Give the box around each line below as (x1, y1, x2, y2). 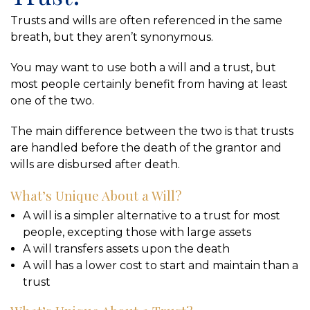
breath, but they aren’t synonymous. (10, 30, 213, 44)
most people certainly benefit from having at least (10, 77, 288, 91)
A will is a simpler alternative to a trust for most (22, 208, 280, 222)
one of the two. (10, 93, 94, 107)
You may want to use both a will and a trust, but (10, 60, 276, 74)
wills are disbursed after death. (10, 157, 180, 171)
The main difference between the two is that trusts (10, 124, 293, 138)
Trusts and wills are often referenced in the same (10, 13, 282, 27)
